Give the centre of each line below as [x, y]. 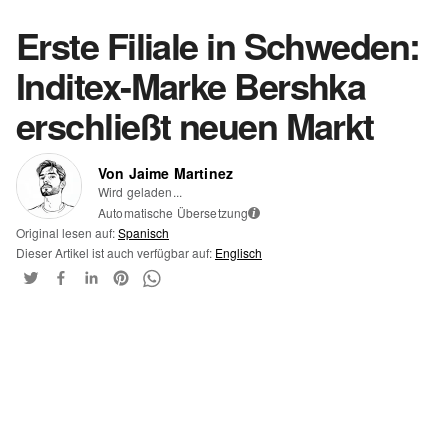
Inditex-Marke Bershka [191, 84]
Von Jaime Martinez [166, 172]
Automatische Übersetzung [173, 212]
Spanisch [143, 232]
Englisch [238, 252]
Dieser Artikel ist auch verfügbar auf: [115, 252]
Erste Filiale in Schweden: [218, 44]
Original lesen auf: [67, 232]
